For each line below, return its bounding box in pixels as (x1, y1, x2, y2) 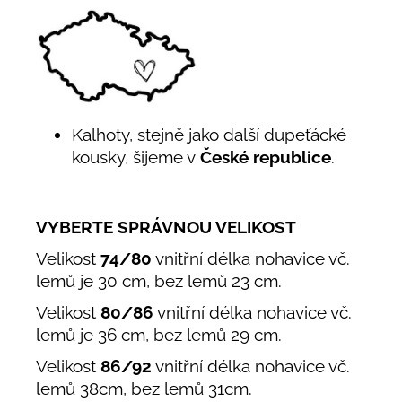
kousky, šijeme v (72, 146, 196, 167)
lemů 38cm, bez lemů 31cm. (36, 379, 257, 399)
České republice (196, 146, 331, 167)
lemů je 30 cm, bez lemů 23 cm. (36, 271, 282, 292)
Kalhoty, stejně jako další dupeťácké (72, 124, 346, 144)
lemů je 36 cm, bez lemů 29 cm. (36, 325, 282, 345)
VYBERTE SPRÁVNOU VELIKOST (36, 217, 296, 238)
